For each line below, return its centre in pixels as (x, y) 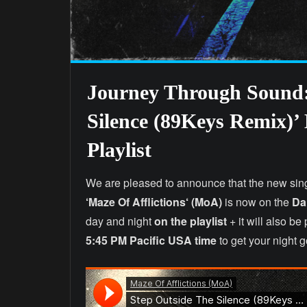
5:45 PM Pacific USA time (151, 240)
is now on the (257, 201)
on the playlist (192, 221)
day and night (120, 221)
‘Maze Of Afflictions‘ (137, 201)
